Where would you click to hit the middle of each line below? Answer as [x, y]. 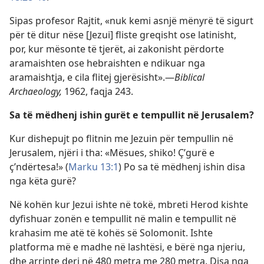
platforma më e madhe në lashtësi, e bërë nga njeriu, [127, 247]
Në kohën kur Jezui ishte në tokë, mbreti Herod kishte [129, 204]
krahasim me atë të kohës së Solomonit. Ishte [111, 233]
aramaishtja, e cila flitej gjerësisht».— [92, 77]
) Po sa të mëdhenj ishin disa [182, 167]
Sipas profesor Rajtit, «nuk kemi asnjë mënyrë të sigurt [131, 21]
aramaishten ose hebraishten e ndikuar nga [107, 63]
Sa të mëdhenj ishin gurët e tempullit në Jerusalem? [132, 115]
